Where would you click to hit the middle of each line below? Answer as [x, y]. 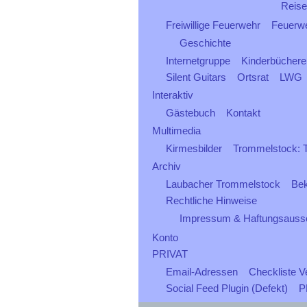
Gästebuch [191, 113]
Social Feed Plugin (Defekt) [227, 288]
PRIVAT [170, 254]
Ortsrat [253, 77]
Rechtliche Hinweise [211, 200]
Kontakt [243, 113]
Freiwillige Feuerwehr [213, 25]
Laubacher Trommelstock [223, 184]
